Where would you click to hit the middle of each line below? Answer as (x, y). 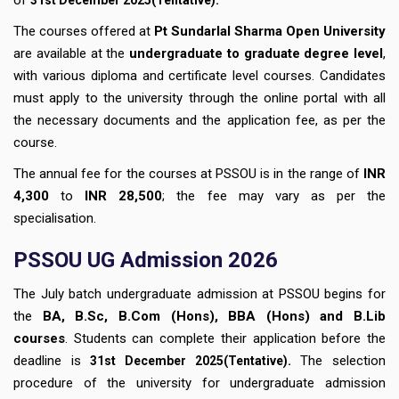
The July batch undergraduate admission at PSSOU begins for (199, 293)
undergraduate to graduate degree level (256, 53)
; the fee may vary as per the (274, 195)
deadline (37, 360)
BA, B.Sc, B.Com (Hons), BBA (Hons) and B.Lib (214, 316)
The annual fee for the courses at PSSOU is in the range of (187, 173)
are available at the (71, 53)
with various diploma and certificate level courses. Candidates (199, 75)
